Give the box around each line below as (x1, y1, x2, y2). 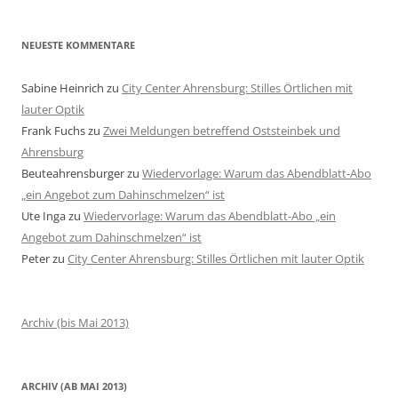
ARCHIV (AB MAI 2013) (21, 379, 127, 394)
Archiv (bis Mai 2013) (21, 314, 129, 331)
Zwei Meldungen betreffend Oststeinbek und (103, 123, 340, 139)
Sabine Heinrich (21, 80, 104, 97)
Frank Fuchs (21, 123, 85, 139)
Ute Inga (21, 208, 66, 225)
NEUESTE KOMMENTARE (21, 38, 135, 52)
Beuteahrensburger (21, 165, 124, 182)
